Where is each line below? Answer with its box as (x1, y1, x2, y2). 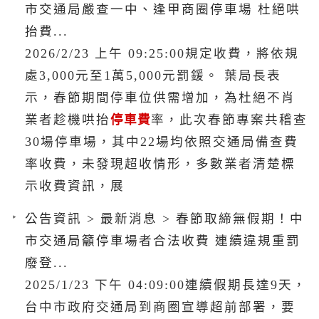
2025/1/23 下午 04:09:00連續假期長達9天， (25, 277, 307, 292)
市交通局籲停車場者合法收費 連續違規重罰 (25, 233, 300, 248)
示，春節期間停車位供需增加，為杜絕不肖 (25, 90, 296, 105)
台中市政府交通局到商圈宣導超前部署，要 (25, 299, 296, 314)
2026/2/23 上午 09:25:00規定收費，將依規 (25, 46, 299, 61)
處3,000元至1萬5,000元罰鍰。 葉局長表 (25, 68, 281, 83)
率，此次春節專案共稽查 (151, 112, 308, 127)
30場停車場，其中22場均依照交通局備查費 (25, 134, 298, 149)
